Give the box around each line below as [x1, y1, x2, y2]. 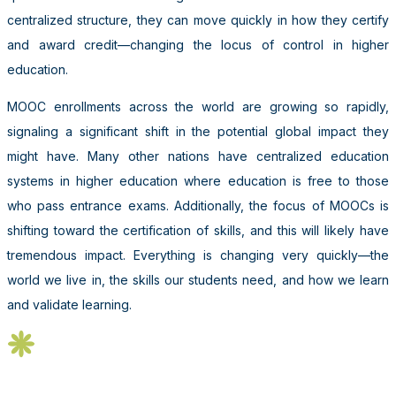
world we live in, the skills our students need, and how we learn [7, 271, 389, 287]
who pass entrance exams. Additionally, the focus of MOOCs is [7, 197, 389, 213]
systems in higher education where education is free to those [7, 172, 389, 188]
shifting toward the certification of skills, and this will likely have [7, 222, 389, 238]
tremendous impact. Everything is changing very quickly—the [7, 247, 389, 263]
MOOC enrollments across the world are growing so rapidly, [7, 98, 389, 114]
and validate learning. [7, 296, 132, 312]
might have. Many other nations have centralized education [7, 148, 389, 164]
